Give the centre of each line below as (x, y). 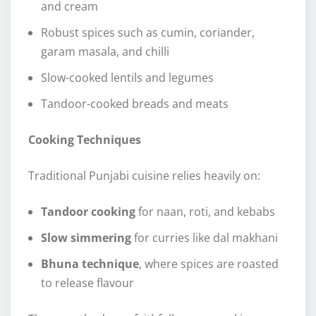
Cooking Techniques (85, 140)
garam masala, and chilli (105, 52)
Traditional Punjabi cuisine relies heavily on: (144, 176)
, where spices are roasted (209, 264)
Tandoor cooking (88, 212)
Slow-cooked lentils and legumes (127, 78)
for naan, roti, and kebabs (205, 212)
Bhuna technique (90, 264)
